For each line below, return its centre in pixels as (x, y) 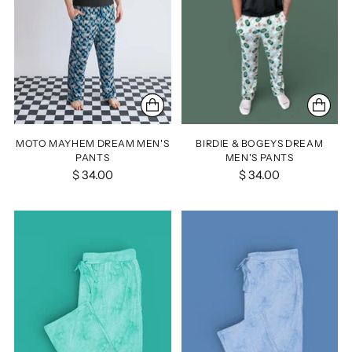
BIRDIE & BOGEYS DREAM (260, 144)
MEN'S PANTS (259, 158)
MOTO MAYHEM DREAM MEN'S (93, 144)
